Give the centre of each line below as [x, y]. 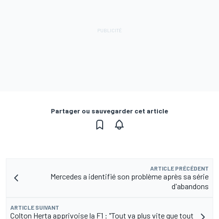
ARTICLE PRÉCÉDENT [179, 168]
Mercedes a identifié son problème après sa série [130, 176]
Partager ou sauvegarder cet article [109, 110]
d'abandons [190, 186]
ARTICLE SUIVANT [35, 207]
